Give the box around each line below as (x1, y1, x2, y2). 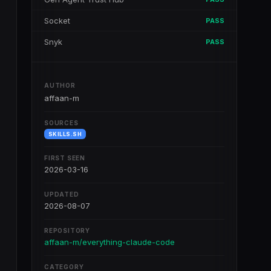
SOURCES (44, 119, 79, 126)
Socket (44, 16, 70, 25)
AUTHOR (44, 82, 76, 89)
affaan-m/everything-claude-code (44, 237, 175, 247)
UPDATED (44, 191, 79, 198)
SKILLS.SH (48, 131, 82, 137)
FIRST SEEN (44, 154, 85, 162)
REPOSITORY (44, 227, 90, 234)
